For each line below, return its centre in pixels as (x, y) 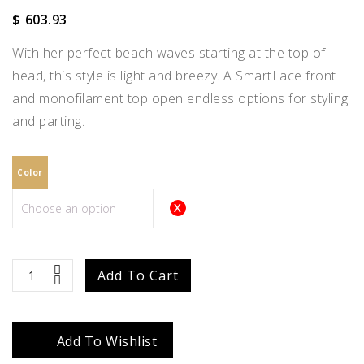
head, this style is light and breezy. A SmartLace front (174, 75)
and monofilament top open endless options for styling (180, 98)
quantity (37, 308)
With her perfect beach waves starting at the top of (169, 52)
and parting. (48, 121)
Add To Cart (138, 275)
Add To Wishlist (106, 341)
